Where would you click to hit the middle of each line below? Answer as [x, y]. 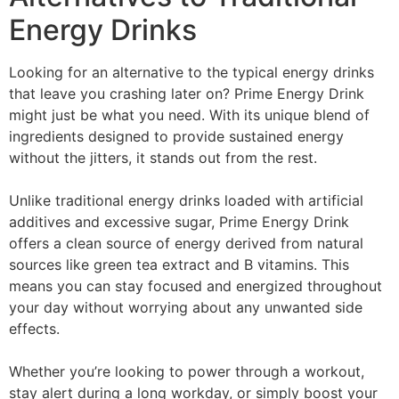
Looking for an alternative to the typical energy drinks [191, 72]
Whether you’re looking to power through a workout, [187, 371]
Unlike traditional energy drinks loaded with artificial [186, 200]
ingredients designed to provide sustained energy [176, 136]
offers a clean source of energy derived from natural [186, 243]
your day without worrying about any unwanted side [186, 307]
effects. [34, 328]
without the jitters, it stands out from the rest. [163, 157]
